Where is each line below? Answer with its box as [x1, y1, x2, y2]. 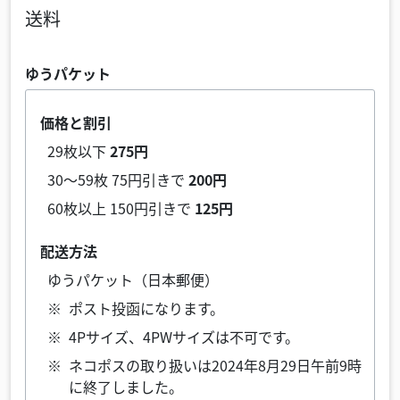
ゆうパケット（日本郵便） [47, 269, 219, 290]
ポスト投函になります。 [69, 297, 224, 319]
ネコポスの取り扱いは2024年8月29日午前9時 [69, 354, 362, 376]
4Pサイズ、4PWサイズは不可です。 [69, 326, 299, 347]
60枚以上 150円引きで [47, 197, 195, 219]
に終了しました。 [69, 376, 183, 397]
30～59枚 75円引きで [47, 169, 188, 190]
